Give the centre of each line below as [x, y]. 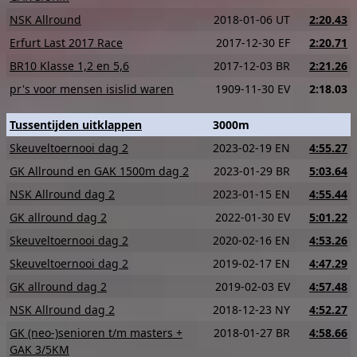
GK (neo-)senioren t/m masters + [96, 333]
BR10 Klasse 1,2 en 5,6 [69, 66]
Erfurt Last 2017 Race [66, 43]
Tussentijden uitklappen [76, 125]
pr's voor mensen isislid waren [92, 89]
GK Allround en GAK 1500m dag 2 [99, 171]
